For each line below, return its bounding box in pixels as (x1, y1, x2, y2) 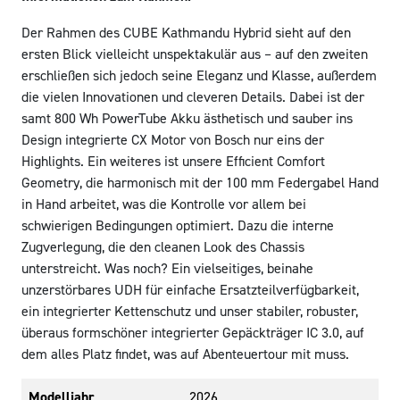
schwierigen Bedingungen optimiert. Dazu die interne (21, 216, 334, 235)
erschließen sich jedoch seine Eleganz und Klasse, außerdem (21, 66, 377, 85)
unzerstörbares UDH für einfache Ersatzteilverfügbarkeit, (21, 280, 359, 299)
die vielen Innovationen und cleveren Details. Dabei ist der (21, 87, 364, 106)
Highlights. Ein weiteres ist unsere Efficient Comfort (21, 152, 325, 171)
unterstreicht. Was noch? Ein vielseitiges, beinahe (21, 259, 313, 278)
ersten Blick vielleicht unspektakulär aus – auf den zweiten (21, 45, 368, 63)
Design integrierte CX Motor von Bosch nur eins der (21, 130, 324, 149)
